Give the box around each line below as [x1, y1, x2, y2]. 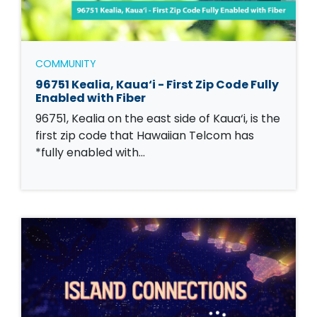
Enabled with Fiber [35, 89, 146, 106]
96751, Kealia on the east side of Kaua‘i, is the [35, 110, 280, 127]
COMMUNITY [35, 56, 96, 71]
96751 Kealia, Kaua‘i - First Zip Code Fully [35, 76, 279, 93]
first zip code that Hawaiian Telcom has [35, 127, 254, 144]
